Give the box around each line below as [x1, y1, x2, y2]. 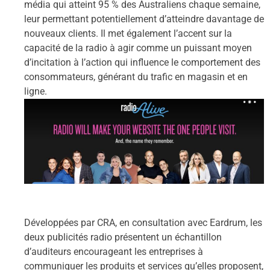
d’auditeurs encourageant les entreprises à [24, 245, 203, 257]
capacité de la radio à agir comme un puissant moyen [24, 42, 252, 54]
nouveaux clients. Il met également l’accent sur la [24, 27, 232, 39]
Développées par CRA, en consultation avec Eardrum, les [24, 216, 262, 228]
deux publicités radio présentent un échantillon [24, 231, 222, 243]
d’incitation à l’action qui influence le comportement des [24, 56, 260, 68]
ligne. [24, 85, 47, 97]
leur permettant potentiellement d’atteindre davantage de [24, 13, 264, 25]
